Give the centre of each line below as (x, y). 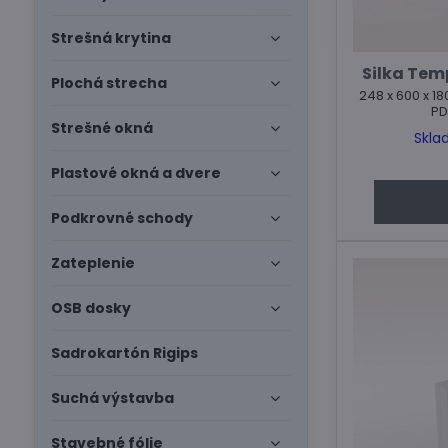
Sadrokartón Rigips (124, 353)
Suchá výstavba (112, 398)
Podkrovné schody (121, 218)
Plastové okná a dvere (135, 173)
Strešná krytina (110, 38)
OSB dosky (90, 308)
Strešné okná (101, 128)
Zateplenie (92, 263)
